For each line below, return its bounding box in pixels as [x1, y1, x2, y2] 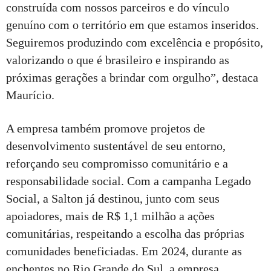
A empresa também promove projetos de [6, 121, 205, 135]
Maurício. [6, 88, 54, 102]
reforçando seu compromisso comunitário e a [6, 156, 228, 170]
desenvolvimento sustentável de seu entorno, [6, 139, 226, 152]
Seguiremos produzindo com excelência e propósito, [6, 35, 263, 49]
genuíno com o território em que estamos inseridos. [6, 18, 259, 31]
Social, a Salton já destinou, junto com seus [6, 191, 220, 205]
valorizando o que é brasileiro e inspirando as [6, 53, 229, 67]
